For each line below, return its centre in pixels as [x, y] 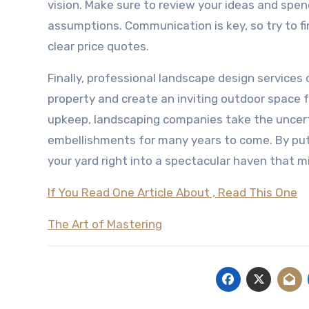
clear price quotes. [98, 46]
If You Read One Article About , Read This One [172, 192]
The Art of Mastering [105, 224]
